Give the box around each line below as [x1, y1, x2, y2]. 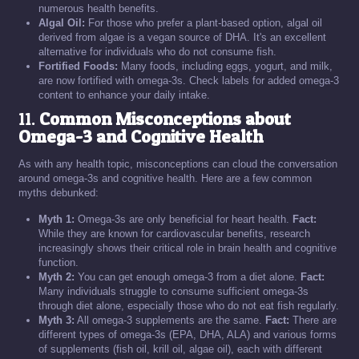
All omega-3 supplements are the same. [75, 314, 265, 326]
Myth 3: [38, 314, 75, 326]
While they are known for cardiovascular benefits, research [38, 228, 310, 240]
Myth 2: [38, 271, 75, 283]
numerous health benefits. [38, 2, 159, 14]
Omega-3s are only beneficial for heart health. [75, 213, 292, 225]
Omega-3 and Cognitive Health [18, 126, 263, 147]
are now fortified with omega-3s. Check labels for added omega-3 [38, 75, 339, 87]
